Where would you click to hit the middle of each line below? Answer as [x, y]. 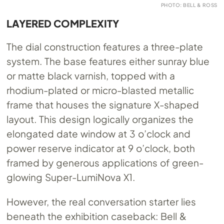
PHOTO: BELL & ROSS [189, 5]
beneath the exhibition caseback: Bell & [96, 216]
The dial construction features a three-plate [105, 46]
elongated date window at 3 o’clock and [98, 133]
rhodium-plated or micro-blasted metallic [100, 90]
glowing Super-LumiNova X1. [71, 177]
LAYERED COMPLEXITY [63, 23]
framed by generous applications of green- [105, 162]
